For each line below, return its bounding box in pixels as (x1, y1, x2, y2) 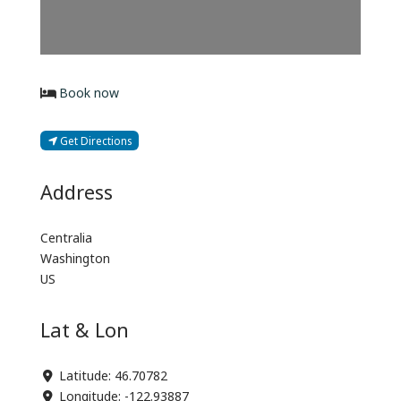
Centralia (39, 226, 92, 249)
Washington (39, 246, 110, 269)
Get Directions (59, 130, 132, 149)
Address (39, 173, 113, 209)
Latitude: (59, 363, 115, 387)
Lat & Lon (39, 311, 129, 346)
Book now (59, 80, 120, 103)
